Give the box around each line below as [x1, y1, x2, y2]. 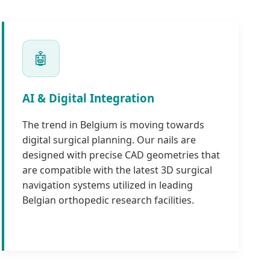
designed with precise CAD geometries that [22, 148, 220, 162]
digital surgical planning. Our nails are [22, 133, 196, 147]
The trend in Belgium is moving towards [22, 118, 204, 132]
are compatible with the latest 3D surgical [22, 163, 212, 177]
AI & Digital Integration [22, 90, 154, 105]
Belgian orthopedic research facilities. [22, 193, 194, 207]
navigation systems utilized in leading [22, 178, 193, 192]
